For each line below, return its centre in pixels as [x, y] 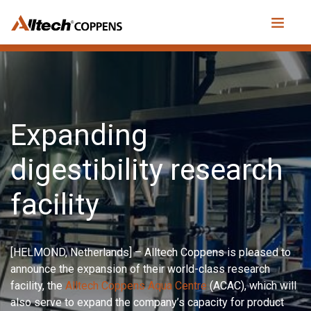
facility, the [38, 286]
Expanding [79, 135]
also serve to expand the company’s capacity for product [147, 302]
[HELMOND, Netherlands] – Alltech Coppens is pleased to [151, 252]
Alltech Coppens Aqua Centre [136, 286]
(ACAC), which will [252, 286]
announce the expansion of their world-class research [140, 269]
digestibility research [147, 170]
